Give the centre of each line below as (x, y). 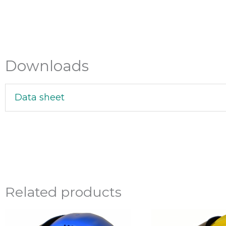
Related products (63, 192)
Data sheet (40, 97)
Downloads (47, 66)
